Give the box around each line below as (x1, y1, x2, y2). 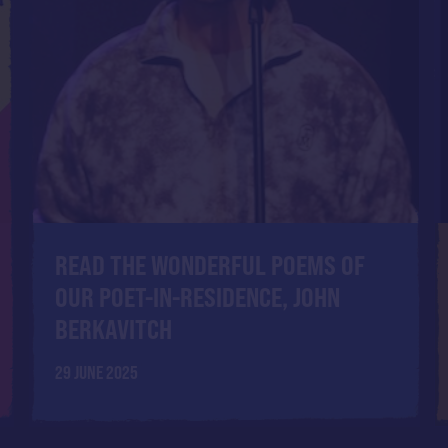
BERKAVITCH (54, 312, 172, 345)
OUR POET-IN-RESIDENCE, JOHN (54, 280, 340, 313)
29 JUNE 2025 (54, 362, 138, 384)
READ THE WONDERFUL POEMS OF (54, 248, 365, 281)
